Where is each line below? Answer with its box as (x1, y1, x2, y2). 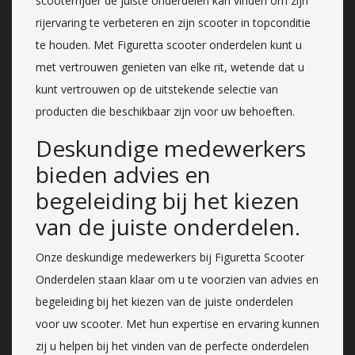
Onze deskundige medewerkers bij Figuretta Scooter (36, 249, 304, 265)
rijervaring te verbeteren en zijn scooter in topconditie (36, 14, 311, 30)
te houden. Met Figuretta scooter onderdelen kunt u (36, 36, 302, 52)
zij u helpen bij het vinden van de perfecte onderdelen (36, 338, 309, 353)
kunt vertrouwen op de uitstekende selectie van (36, 81, 278, 97)
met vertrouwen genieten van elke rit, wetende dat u (36, 59, 304, 74)
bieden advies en (36, 158, 211, 189)
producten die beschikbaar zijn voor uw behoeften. (36, 103, 295, 119)
